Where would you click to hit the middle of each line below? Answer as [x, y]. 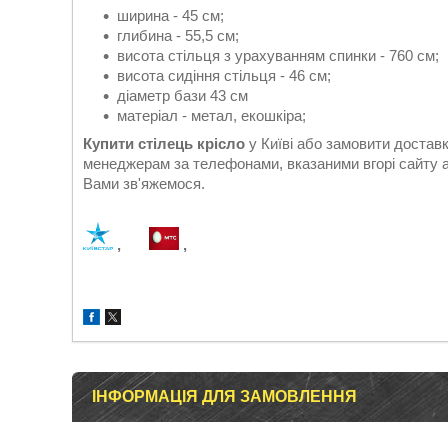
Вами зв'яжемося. [144, 184]
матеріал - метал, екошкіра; [211, 116]
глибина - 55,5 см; [178, 36]
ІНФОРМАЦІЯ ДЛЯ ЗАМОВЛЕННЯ [224, 397]
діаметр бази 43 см [182, 96]
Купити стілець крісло [166, 144]
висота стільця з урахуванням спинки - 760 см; [278, 56]
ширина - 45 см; [170, 16]
